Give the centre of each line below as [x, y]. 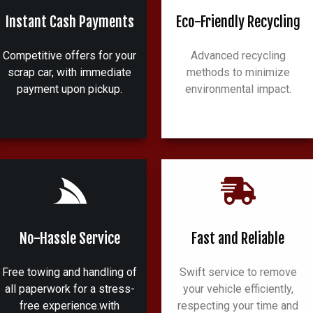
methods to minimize [238, 72]
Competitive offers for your [70, 55]
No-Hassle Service [70, 239]
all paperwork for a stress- [70, 289]
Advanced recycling [238, 55]
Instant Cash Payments [70, 21]
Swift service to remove [238, 272]
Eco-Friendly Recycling [238, 21]
